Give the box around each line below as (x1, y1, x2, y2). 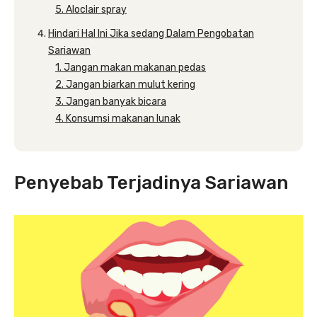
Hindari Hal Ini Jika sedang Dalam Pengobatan (48, 28, 254, 40)
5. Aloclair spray (55, 4, 127, 16)
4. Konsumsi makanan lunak (55, 113, 180, 125)
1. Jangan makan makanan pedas (55, 62, 206, 74)
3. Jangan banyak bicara (55, 96, 166, 108)
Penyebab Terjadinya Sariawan (14, 172, 289, 194)
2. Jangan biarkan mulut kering (55, 79, 195, 91)
